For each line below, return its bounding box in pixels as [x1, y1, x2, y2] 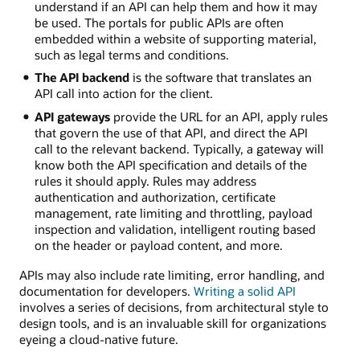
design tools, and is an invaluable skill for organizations [19, 314, 326, 331]
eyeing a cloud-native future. [19, 330, 178, 347]
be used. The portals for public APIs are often [34, 14, 284, 31]
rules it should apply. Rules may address [34, 173, 256, 190]
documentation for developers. [19, 282, 194, 299]
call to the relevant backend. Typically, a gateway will [34, 141, 324, 157]
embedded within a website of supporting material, [34, 30, 317, 47]
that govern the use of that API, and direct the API [34, 125, 308, 141]
